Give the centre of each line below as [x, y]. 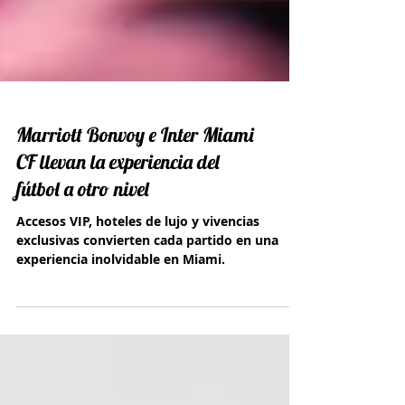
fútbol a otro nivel [83, 230]
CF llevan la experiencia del [118, 202]
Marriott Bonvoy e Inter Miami [135, 175]
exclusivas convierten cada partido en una [147, 281]
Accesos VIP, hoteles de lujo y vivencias [138, 262]
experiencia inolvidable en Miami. [121, 300]
